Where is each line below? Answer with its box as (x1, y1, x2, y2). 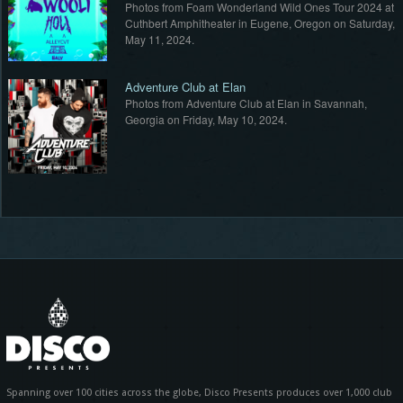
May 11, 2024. (124, 31, 194, 48)
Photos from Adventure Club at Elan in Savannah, (124, 95, 367, 112)
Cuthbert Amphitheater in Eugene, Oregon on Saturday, (124, 15, 395, 31)
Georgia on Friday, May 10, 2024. (124, 112, 287, 128)
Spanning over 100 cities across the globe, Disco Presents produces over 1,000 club (5, 386, 392, 399)
